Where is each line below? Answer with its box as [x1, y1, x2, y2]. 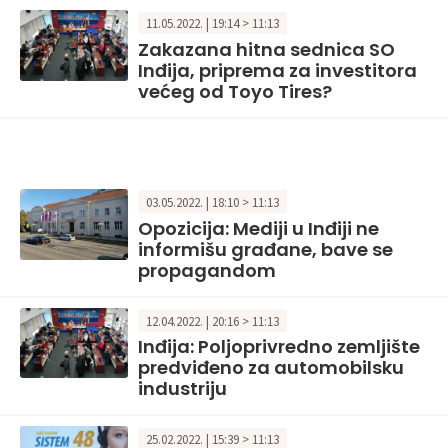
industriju [138, 376, 227, 402]
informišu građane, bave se [138, 236, 393, 262]
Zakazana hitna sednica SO [138, 37, 395, 63]
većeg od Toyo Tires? [138, 79, 332, 105]
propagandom [138, 257, 276, 283]
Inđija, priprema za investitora [138, 58, 417, 84]
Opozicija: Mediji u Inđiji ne [138, 215, 379, 241]
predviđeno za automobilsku [138, 355, 404, 381]
